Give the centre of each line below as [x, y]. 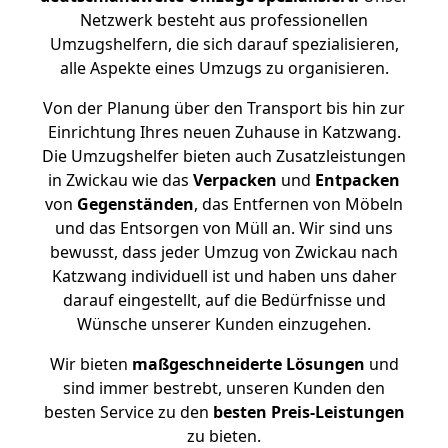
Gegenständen [135, 204]
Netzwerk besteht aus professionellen [224, 20]
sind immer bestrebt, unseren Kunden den [224, 388]
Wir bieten [90, 364]
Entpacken [357, 180]
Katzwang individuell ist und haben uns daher [224, 276]
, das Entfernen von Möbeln [298, 204]
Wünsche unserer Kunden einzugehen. [224, 324]
